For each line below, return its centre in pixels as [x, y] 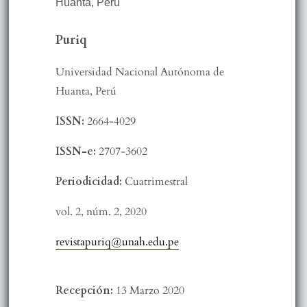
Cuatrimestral [156, 182]
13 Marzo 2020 [150, 291]
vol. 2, [71, 212]
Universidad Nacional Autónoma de [139, 72]
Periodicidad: [90, 182]
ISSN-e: [77, 152]
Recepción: [85, 291]
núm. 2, [105, 212]
